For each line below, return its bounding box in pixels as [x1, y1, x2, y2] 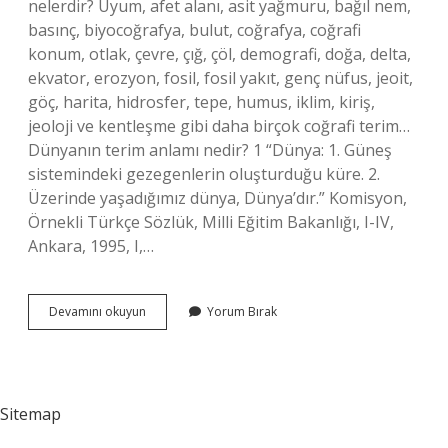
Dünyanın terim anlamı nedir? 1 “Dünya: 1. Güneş [28, 139, 392, 161]
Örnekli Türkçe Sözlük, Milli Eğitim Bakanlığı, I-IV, [28, 211, 394, 233]
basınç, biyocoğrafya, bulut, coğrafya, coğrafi [28, 19, 361, 41]
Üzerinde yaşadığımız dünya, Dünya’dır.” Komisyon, [28, 187, 407, 209]
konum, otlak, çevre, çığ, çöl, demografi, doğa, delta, [28, 43, 411, 65]
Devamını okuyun [49, 303, 146, 320]
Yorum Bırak [207, 303, 277, 320]
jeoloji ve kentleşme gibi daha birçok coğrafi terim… [28, 115, 410, 137]
